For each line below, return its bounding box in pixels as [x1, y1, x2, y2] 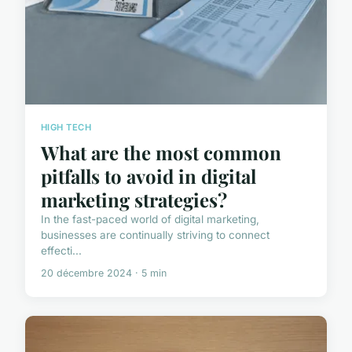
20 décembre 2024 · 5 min [41, 266, 167, 279]
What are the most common [41, 139, 281, 165]
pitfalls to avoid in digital [41, 163, 256, 189]
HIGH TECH [41, 122, 92, 134]
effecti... [41, 244, 82, 257]
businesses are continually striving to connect [41, 228, 269, 241]
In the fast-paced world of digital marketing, [41, 212, 259, 225]
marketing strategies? [41, 186, 227, 212]
